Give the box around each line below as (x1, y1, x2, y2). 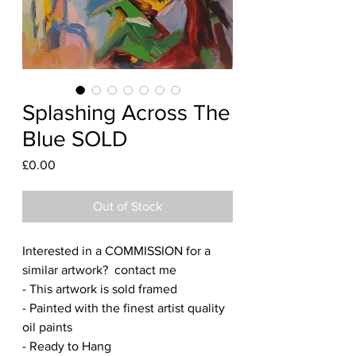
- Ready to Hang (22, 339, 111, 353)
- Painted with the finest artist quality (22, 300, 225, 315)
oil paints (22, 319, 75, 334)
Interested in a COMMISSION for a (22, 243, 211, 257)
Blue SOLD (22, 126, 128, 151)
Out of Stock (93, 199, 162, 213)
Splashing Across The (22, 99, 230, 125)
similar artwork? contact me (22, 262, 176, 277)
